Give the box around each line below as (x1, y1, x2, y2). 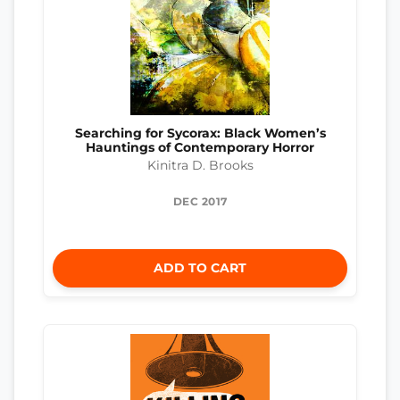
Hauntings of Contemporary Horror (86, 139, 314, 154)
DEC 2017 (172, 195, 228, 209)
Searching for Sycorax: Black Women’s (74, 125, 326, 140)
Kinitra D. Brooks (146, 158, 254, 173)
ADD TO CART (154, 260, 246, 277)
